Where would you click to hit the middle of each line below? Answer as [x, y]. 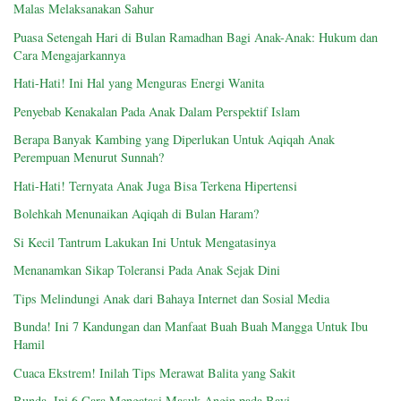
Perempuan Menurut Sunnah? [89, 158]
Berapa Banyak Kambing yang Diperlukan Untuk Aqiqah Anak [174, 140]
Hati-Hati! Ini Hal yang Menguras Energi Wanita [139, 83]
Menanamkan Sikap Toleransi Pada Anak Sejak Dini [147, 270]
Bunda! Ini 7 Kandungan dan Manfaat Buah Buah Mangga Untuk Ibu [191, 327]
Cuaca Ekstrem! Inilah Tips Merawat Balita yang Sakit [154, 372]
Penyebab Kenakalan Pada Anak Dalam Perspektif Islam [157, 111]
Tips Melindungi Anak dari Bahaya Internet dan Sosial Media [171, 298]
